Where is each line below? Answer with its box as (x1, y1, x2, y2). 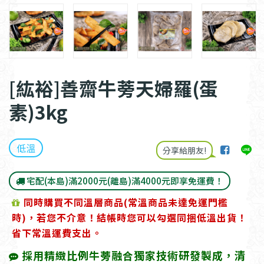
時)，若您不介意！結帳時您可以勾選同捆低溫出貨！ (12, 210, 247, 225)
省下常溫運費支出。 (12, 226, 102, 240)
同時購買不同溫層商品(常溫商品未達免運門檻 (24, 195, 228, 210)
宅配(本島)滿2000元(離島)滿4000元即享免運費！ (25, 174, 223, 187)
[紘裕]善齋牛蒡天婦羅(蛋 (9, 74, 218, 102)
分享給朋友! (163, 144, 206, 157)
